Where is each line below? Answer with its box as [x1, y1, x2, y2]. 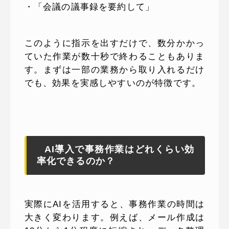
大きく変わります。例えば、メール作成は [24, 213, 205, 223]
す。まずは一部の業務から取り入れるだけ [24, 65, 205, 75]
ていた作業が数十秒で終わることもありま [24, 52, 205, 62]
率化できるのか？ [36, 156, 116, 167]
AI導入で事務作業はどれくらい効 [44, 144, 195, 155]
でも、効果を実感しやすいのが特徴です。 [24, 78, 201, 88]
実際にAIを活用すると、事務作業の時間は [24, 199, 205, 210]
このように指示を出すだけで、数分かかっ [24, 38, 205, 49]
